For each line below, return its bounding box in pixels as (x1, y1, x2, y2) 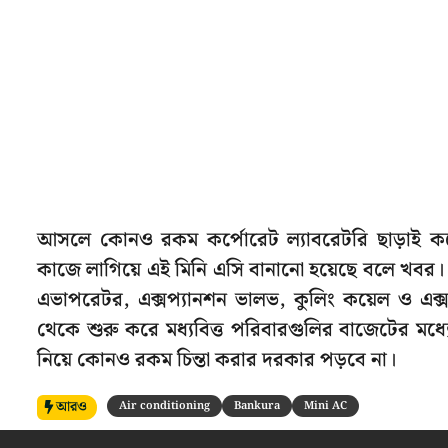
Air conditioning (119, 396, 210, 415)
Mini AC (304, 396, 347, 415)
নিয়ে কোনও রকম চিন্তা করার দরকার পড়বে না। (37, 343, 396, 376)
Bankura (234, 396, 280, 415)
